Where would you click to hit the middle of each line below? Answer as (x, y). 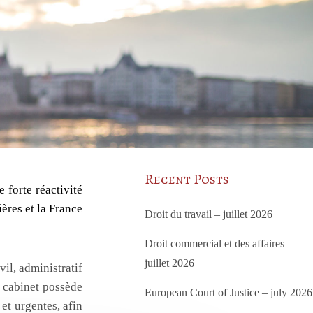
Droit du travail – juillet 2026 (209, 214)
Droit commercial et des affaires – (219, 243)
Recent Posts (187, 179)
